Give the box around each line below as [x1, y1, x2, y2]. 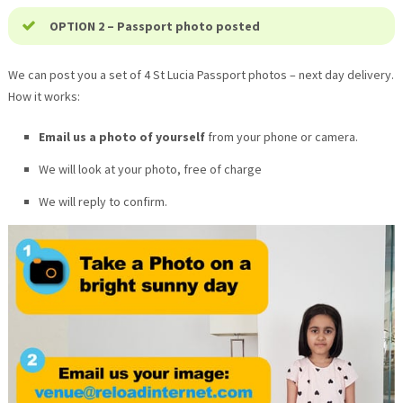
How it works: [7, 87, 80, 104]
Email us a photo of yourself [38, 128, 205, 145]
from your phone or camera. [204, 128, 358, 145]
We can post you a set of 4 [7, 66, 153, 83]
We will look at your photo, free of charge [38, 160, 262, 177]
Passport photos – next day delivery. [193, 66, 394, 83]
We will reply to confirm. [38, 193, 167, 210]
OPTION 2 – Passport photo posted [49, 17, 260, 34]
